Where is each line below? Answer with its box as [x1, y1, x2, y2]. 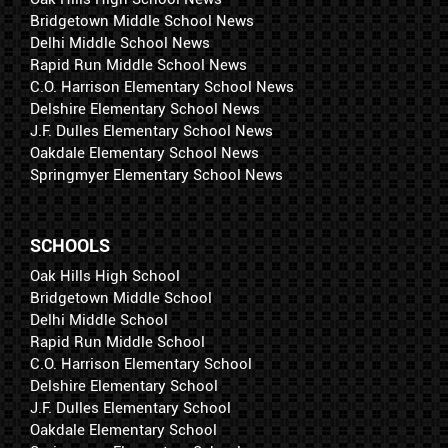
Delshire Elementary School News [30, 99, 260, 118]
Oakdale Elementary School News [30, 143, 259, 162]
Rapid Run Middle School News [30, 55, 247, 74]
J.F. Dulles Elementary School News [30, 121, 273, 140]
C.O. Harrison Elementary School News [30, 77, 294, 96]
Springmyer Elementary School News [30, 165, 283, 184]
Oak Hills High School [30, 266, 180, 285]
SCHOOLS [30, 234, 110, 256]
